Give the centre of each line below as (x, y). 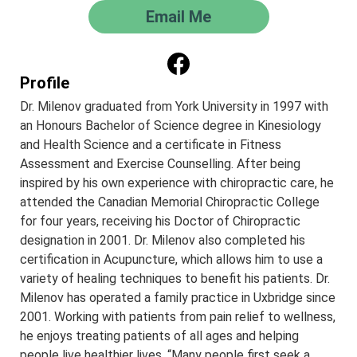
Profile (45, 83)
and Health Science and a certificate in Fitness (151, 145)
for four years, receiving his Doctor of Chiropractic (160, 222)
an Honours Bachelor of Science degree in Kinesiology (171, 126)
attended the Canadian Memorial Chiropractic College (170, 202)
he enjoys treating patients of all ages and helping (159, 336)
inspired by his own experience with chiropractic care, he (177, 183)
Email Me (178, 17)
